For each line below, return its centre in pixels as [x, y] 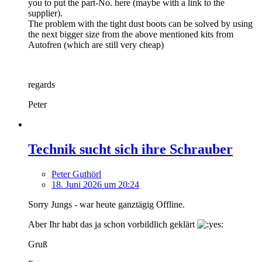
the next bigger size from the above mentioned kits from [131, 35]
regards [42, 85]
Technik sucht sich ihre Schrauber [130, 149]
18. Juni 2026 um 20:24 [95, 185]
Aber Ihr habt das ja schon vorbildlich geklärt [113, 225]
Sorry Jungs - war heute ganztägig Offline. [106, 205]
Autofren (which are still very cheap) [96, 45]
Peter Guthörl [76, 174]
